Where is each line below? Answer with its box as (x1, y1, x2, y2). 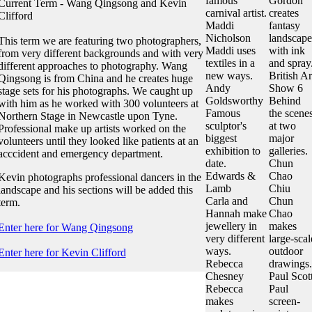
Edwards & (205, 170, 256, 182)
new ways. (205, 70, 253, 81)
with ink (268, 45, 305, 56)
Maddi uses (205, 45, 256, 56)
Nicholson (205, 32, 251, 44)
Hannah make (205, 208, 267, 219)
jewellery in (205, 220, 257, 232)
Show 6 (268, 82, 303, 94)
